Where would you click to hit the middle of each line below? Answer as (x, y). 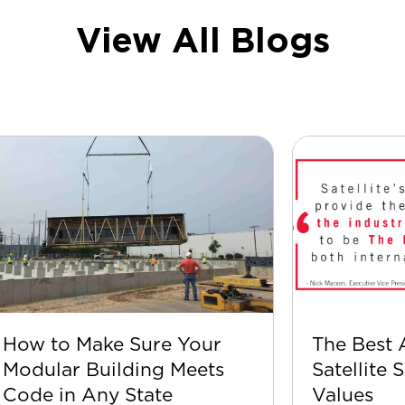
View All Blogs (202, 40)
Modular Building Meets (113, 369)
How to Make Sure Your (112, 344)
